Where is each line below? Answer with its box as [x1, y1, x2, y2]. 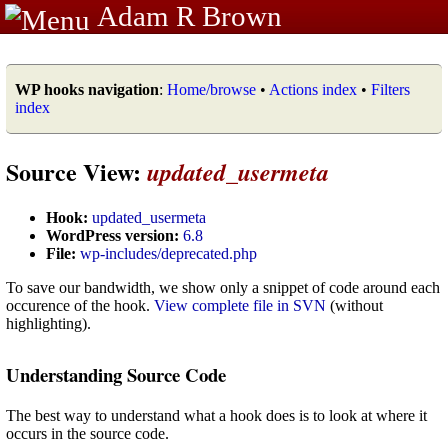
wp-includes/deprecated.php [80, 244, 257, 262]
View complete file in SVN [154, 296, 326, 314]
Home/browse [167, 81, 256, 98]
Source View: [6, 153, 147, 189]
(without [326, 296, 383, 314]
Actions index [269, 81, 357, 98]
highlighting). [6, 314, 91, 332]
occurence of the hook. [6, 296, 154, 314]
